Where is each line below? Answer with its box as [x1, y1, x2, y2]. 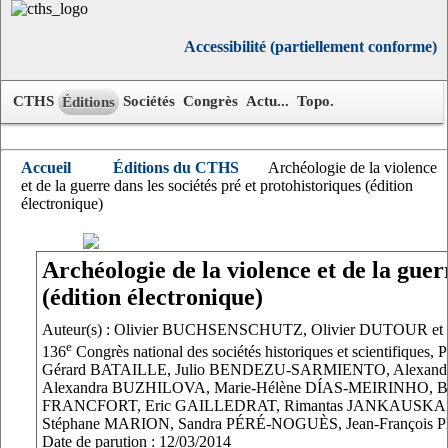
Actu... [246, 92, 289, 109]
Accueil [21, 159, 71, 176]
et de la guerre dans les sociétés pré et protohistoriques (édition [21, 177, 413, 194]
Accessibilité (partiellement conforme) [184, 38, 437, 55]
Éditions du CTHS [113, 159, 239, 176]
